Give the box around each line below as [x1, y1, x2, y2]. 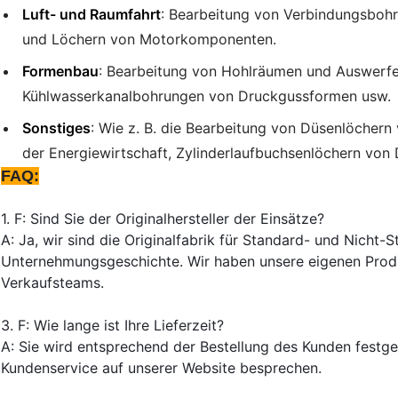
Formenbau [22, 61, 99, 80]
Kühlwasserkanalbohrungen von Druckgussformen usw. [22, 86, 391, 105]
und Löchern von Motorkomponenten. [22, 29, 276, 48]
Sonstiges [22, 118, 91, 137]
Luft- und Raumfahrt [22, 4, 161, 23]
